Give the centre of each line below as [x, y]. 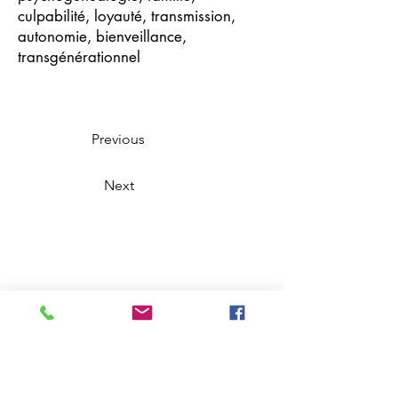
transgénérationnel [79, 57]
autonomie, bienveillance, [102, 36]
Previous [118, 139]
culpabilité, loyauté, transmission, [127, 16]
